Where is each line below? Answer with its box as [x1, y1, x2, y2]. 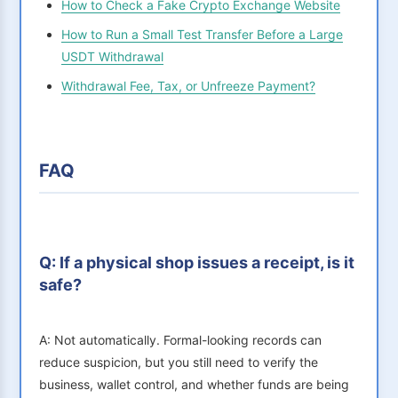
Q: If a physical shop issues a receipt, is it [39, 253, 354, 273]
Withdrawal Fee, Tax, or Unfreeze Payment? [61, 78, 315, 94]
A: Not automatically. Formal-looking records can [39, 332, 322, 348]
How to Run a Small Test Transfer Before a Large [61, 27, 343, 43]
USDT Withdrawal [61, 49, 163, 65]
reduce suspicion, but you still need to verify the [39, 354, 318, 370]
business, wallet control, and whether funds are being [39, 377, 349, 393]
